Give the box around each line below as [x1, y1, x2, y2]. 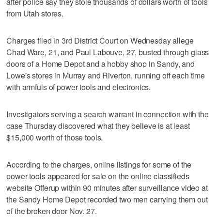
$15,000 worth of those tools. [6, 132, 103, 143]
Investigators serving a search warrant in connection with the [6, 108, 209, 120]
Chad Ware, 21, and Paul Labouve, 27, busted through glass [6, 46, 209, 58]
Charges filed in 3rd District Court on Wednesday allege [6, 35, 194, 46]
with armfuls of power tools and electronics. [6, 81, 151, 93]
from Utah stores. [6, 8, 63, 19]
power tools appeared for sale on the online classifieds [6, 170, 189, 182]
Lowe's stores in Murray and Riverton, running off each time [6, 70, 205, 81]
